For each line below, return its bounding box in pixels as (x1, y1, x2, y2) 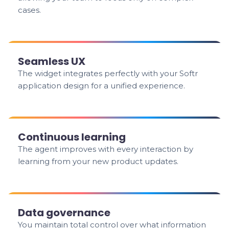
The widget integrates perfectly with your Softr (18, 68, 198, 78)
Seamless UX (18, 54, 86, 68)
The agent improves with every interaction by (18, 144, 194, 154)
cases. (18, 5, 41, 15)
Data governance (18, 205, 111, 220)
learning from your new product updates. (18, 156, 179, 166)
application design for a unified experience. (18, 81, 186, 90)
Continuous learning (18, 130, 126, 144)
